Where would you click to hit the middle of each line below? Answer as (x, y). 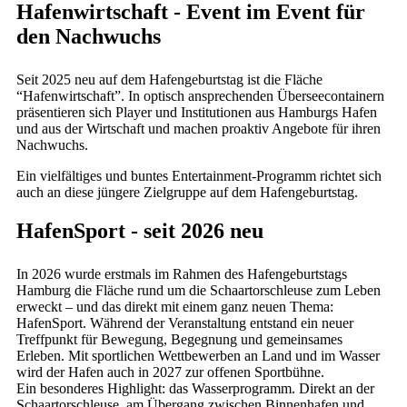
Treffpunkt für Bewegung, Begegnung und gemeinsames (179, 339)
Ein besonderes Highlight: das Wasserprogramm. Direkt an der (195, 388)
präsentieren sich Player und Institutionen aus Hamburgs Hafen (197, 112)
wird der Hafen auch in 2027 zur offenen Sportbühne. (170, 372)
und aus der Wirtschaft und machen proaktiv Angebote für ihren (199, 128)
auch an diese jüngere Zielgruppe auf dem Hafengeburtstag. (189, 192)
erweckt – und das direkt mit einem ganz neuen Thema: (175, 306)
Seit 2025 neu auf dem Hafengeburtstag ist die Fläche (169, 79)
